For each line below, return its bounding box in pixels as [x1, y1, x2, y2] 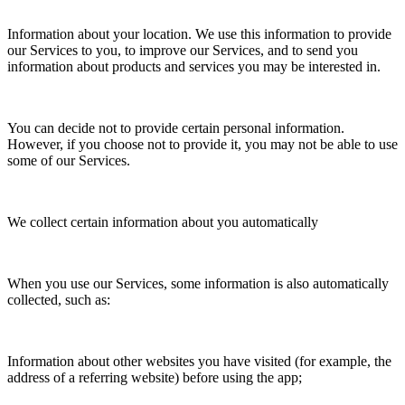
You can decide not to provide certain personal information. [7, 119, 344, 136]
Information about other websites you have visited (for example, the [7, 353, 391, 369]
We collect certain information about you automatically [7, 213, 318, 230]
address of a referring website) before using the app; [7, 369, 302, 385]
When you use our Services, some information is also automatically [7, 275, 389, 291]
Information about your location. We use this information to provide [7, 25, 391, 42]
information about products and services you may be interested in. [7, 58, 381, 74]
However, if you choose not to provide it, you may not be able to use [7, 136, 398, 152]
